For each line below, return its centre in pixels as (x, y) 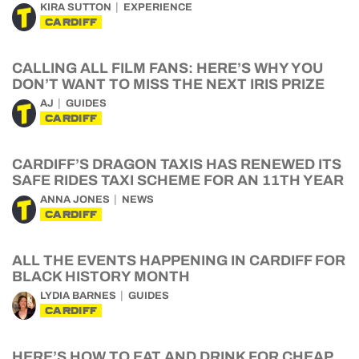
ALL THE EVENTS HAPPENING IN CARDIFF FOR (179, 260)
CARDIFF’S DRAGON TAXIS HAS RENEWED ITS (177, 164)
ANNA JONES (75, 200)
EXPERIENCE (158, 7)
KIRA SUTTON (76, 7)
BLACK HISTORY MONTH (101, 276)
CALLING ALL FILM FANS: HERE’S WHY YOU (167, 68)
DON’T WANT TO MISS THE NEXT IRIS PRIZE (168, 84)
